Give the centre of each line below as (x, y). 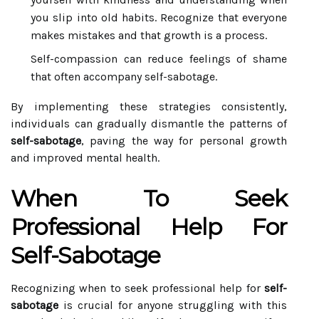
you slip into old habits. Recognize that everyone (159, 17)
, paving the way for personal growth (184, 141)
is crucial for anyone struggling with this (173, 305)
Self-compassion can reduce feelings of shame (159, 59)
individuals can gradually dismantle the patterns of (149, 124)
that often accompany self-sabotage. (124, 77)
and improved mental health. (85, 158)
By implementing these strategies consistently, (149, 106)
